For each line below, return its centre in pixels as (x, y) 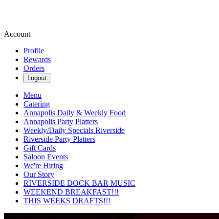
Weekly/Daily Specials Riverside (74, 130)
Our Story (39, 174)
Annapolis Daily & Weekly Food (75, 113)
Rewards (37, 59)
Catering (37, 104)
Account (17, 34)
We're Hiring (43, 165)
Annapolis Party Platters (61, 121)
